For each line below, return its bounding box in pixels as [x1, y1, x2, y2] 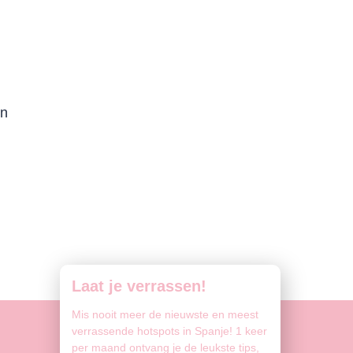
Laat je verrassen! [72, 277, 206, 295]
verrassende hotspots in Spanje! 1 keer [72, 325, 267, 337]
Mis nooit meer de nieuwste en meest [72, 308, 258, 321]
